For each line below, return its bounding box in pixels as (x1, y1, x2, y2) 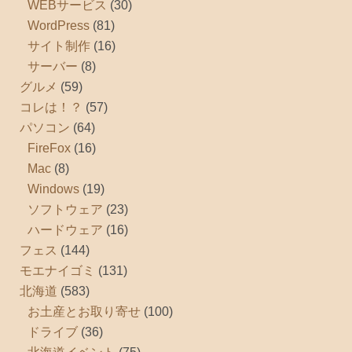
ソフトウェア (27, 202, 103, 216)
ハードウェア (27, 222, 103, 236)
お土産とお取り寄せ (27, 304, 141, 318)
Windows (27, 181, 79, 196)
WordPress (27, 18, 90, 32)
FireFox (27, 141, 71, 155)
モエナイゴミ (20, 263, 95, 277)
